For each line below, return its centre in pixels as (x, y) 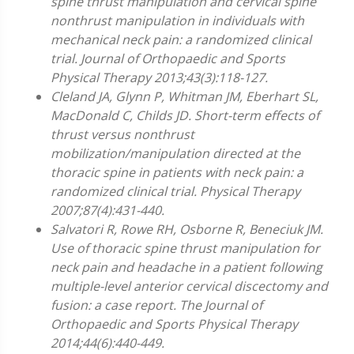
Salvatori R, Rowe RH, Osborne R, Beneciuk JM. (187, 229)
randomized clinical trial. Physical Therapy (175, 191)
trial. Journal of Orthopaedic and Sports (168, 58)
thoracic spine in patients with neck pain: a (177, 172)
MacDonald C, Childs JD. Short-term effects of (185, 115)
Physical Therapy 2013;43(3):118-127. (159, 77)
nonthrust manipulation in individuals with (177, 21)
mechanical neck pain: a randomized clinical (181, 40)
